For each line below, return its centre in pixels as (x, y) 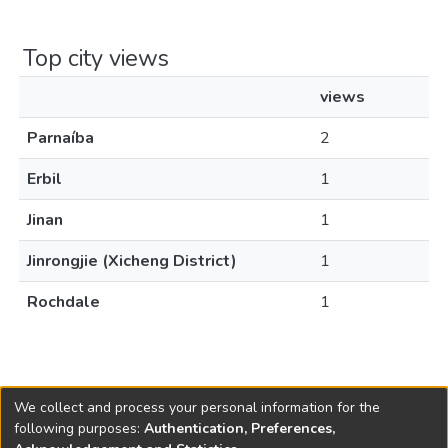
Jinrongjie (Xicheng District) (132, 261)
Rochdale (63, 302)
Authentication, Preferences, (239, 428)
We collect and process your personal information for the (197, 407)
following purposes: (79, 428)
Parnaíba (60, 138)
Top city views (96, 58)
